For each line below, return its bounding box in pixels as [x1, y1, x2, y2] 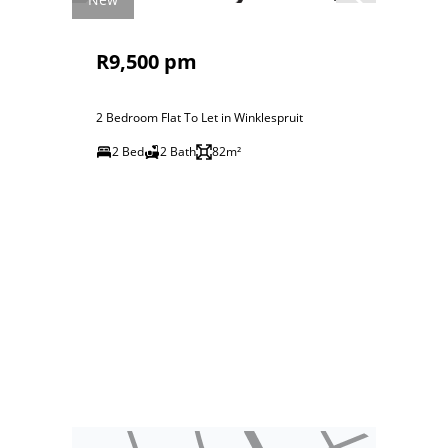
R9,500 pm [96, 48, 197, 75]
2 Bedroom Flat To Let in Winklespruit [96, 109, 303, 126]
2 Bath [160, 143, 196, 160]
